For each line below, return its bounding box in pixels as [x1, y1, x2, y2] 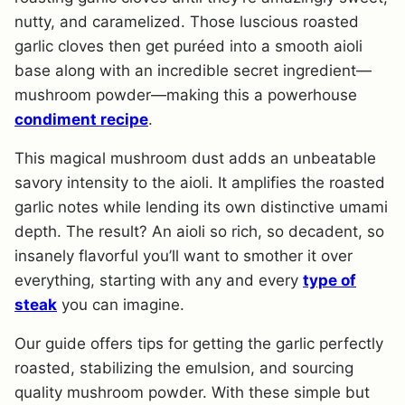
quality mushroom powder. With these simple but [14, 383, 370, 402]
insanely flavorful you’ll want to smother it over [14, 247, 353, 266]
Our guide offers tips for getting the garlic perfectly [14, 334, 383, 353]
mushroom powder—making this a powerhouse [14, 86, 357, 105]
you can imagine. [57, 296, 184, 315]
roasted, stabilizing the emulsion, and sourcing [14, 359, 353, 378]
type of [303, 271, 356, 290]
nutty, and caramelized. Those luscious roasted [14, 13, 359, 32]
